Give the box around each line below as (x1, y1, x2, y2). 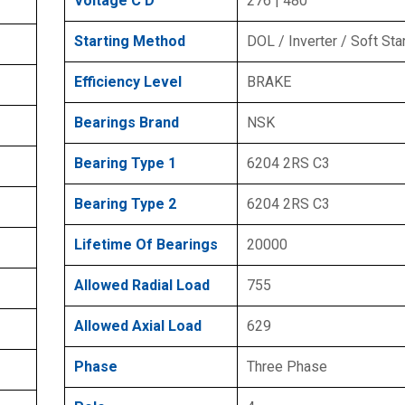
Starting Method (74, 32, 185, 50)
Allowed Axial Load (74, 316, 202, 334)
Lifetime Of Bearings (74, 235, 218, 253)
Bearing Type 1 (74, 154, 176, 172)
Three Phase (247, 357, 327, 375)
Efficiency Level (74, 72, 182, 90)
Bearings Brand (74, 113, 179, 131)
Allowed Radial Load (74, 276, 210, 294)
